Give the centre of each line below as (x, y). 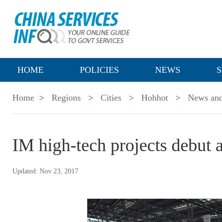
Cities (111, 98)
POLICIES (99, 70)
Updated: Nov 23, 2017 (45, 171)
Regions (66, 98)
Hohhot (155, 98)
